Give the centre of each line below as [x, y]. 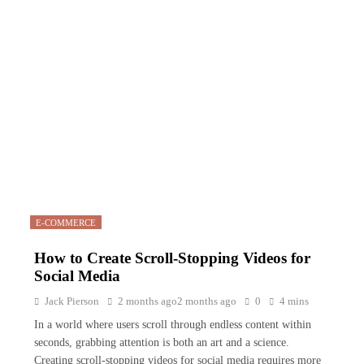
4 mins [294, 301]
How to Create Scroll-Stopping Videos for [172, 258]
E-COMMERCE [66, 223]
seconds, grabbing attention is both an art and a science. [162, 342]
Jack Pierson [72, 301]
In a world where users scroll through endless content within [173, 325]
